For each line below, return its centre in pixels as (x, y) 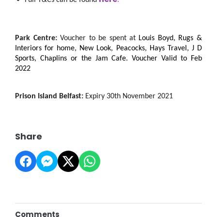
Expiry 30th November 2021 (129, 96)
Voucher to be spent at (100, 38)
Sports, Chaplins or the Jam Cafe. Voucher (88, 59)
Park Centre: (38, 38)
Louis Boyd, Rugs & (170, 38)
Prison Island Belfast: (50, 96)
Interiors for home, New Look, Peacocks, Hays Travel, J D (108, 48)
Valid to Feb (182, 59)
